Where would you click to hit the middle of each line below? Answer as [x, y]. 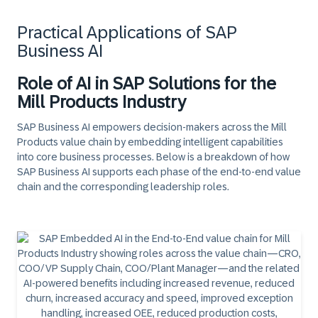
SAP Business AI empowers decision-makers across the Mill [152, 127]
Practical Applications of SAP [127, 32]
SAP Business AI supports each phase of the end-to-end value [159, 172]
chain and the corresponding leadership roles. [123, 187]
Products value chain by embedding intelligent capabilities [150, 142]
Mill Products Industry [102, 102]
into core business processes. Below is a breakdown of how [153, 157]
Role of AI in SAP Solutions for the [147, 83]
